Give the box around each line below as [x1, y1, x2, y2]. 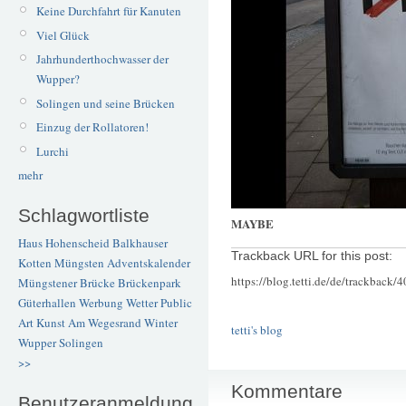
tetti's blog [231, 322, 283, 339]
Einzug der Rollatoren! [35, 119, 149, 136]
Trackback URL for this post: [231, 249, 392, 264]
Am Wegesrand [68, 314, 141, 332]
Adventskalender [107, 255, 190, 272]
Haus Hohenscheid [18, 235, 110, 252]
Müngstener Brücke [18, 275, 115, 292]
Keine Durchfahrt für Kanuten [35, 3, 181, 20]
